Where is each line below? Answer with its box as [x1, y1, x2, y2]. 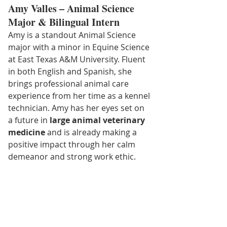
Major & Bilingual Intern [8, 14, 120, 29]
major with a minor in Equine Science [8, 41, 152, 53]
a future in [8, 114, 50, 126]
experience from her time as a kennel [8, 90, 152, 101]
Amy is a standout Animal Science [8, 29, 138, 41]
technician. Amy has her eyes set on [8, 102, 146, 113]
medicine [8, 126, 45, 138]
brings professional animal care [8, 78, 131, 89]
